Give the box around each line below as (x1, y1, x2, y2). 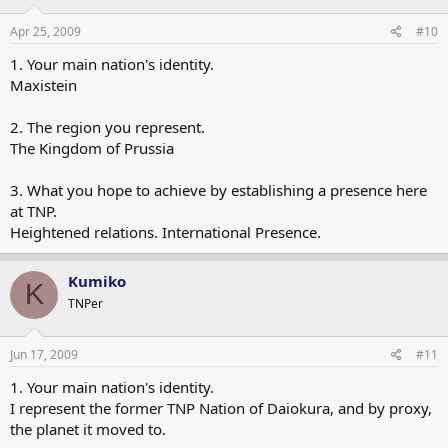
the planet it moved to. (10, 419, 166, 439)
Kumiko (68, 270, 126, 291)
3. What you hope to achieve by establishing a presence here (10, 179, 427, 200)
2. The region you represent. (10, 116, 205, 137)
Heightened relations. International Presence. (10, 221, 321, 242)
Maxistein (10, 74, 77, 95)
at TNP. (10, 200, 57, 221)
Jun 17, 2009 (10, 346, 78, 363)
